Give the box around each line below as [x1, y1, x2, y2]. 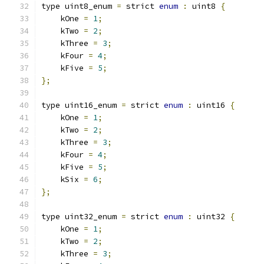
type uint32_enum [41, 212, 121, 222]
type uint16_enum [41, 100, 121, 110]
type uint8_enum [41, 1, 117, 11]
